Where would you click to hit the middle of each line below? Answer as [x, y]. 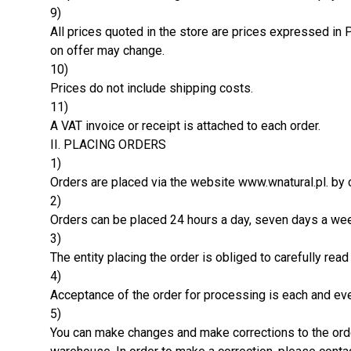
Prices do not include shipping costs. [152, 88]
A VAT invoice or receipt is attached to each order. [185, 125]
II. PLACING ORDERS [108, 144]
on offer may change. [107, 50]
